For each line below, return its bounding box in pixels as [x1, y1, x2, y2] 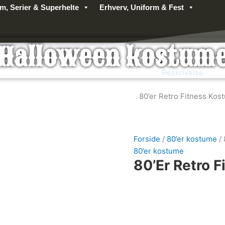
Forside [134, 134, 160, 144]
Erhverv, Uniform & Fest [99, 3, 184, 12]
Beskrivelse [161, 68, 203, 78]
